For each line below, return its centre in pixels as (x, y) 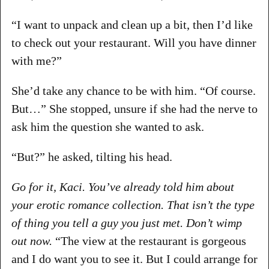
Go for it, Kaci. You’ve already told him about (122, 186)
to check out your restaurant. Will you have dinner (134, 42)
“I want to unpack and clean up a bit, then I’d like (132, 24)
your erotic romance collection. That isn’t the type (133, 204)
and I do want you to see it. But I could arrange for (134, 258)
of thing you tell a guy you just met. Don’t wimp (126, 222)
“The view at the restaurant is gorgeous (149, 240)
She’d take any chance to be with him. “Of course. (133, 90)
